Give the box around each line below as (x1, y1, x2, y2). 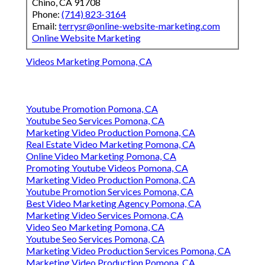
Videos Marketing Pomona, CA (26, 56, 152, 67)
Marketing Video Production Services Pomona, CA (26, 245, 231, 257)
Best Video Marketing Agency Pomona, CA (26, 198, 201, 209)
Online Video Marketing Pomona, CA (26, 150, 176, 162)
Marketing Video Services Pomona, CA (26, 209, 183, 221)
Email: (32, 20, 59, 32)
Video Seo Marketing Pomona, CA (26, 221, 164, 233)
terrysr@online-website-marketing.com (59, 20, 220, 32)
